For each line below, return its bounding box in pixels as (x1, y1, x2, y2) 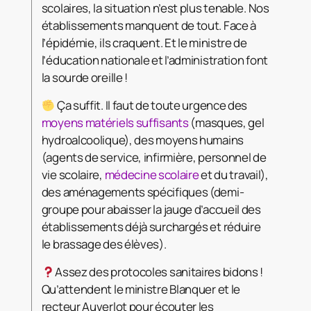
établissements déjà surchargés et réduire (41, 218, 261, 235)
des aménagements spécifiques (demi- (41, 183, 244, 200)
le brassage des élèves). (41, 235, 167, 252)
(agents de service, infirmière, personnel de (41, 149, 267, 165)
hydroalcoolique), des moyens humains (41, 131, 244, 148)
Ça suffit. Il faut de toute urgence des (55, 96, 248, 113)
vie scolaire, (41, 166, 105, 183)
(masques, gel (188, 114, 264, 131)
